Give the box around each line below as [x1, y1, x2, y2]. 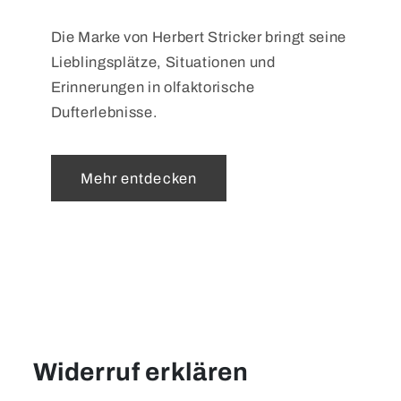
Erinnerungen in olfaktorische [50, 80, 255, 96]
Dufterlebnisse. [50, 105, 158, 121]
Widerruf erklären [32, 358, 249, 387]
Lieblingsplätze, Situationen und [50, 55, 276, 71]
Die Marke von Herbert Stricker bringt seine [50, 30, 346, 46]
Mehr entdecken [80, 170, 197, 186]
